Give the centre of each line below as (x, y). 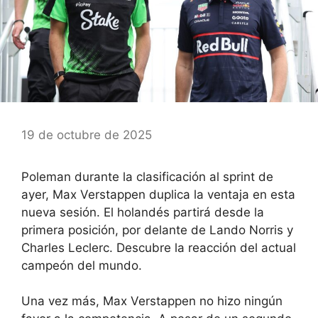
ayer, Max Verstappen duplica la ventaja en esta (158, 194)
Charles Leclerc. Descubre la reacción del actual (159, 247)
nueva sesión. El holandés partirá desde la (143, 212)
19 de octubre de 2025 (87, 135)
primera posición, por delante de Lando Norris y (157, 230)
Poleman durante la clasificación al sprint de (147, 176)
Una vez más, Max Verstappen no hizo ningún (152, 301)
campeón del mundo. (82, 265)
